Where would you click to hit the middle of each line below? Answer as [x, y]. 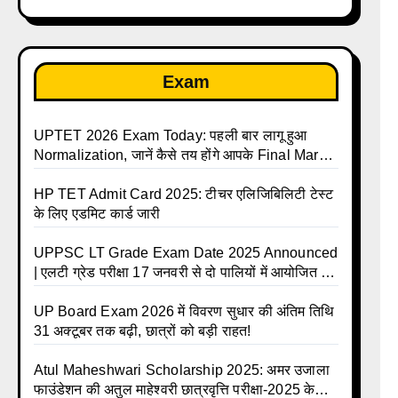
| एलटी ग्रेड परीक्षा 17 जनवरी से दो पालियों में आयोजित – [181, 272]
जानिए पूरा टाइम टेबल [89, 292]
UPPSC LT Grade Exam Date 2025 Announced [186, 253]
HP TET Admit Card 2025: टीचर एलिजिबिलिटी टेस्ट [183, 194]
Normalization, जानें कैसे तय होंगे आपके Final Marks [183, 155]
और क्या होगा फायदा [86, 175]
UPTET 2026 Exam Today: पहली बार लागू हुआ [170, 135]
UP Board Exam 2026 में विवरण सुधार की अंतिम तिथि [184, 311]
